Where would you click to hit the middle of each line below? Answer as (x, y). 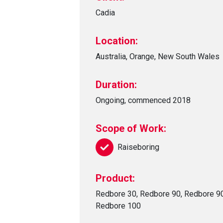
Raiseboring (138, 147)
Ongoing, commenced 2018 (143, 100)
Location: (117, 41)
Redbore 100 (118, 206)
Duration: (116, 84)
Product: (115, 178)
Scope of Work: (131, 128)
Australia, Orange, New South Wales (158, 56)
